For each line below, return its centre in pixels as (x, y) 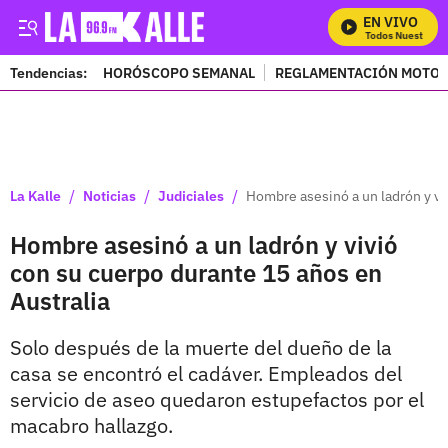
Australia (60, 301)
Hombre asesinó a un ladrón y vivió (204, 245)
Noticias (109, 195)
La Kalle (35, 195)
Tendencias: (48, 72)
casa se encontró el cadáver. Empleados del (206, 373)
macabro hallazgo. (91, 425)
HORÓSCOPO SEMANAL (179, 72)
